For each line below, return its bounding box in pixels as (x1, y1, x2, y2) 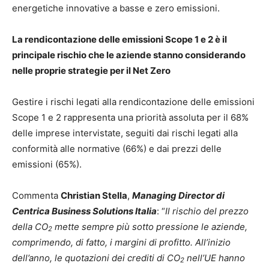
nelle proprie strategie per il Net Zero (12, 64, 171, 76)
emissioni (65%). (12, 158, 82, 170)
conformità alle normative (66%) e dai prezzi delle (12, 142, 222, 154)
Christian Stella (61, 189, 127, 201)
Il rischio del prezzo (165, 205, 249, 217)
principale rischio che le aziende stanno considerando (12, 49, 246, 61)
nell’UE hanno (184, 252, 245, 264)
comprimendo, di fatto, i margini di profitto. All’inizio (12, 236, 231, 248)
